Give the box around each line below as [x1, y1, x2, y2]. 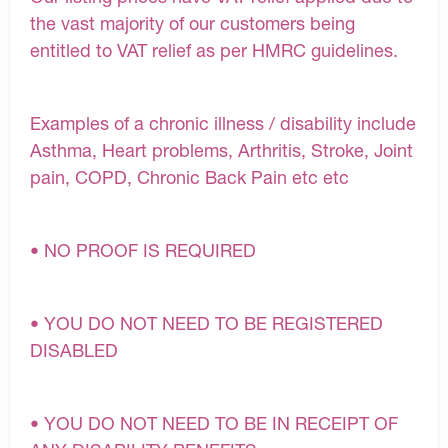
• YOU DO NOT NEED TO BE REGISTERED [30, 312, 383, 335]
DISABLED [30, 339, 118, 362]
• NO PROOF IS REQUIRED [30, 239, 256, 262]
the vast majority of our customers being [30, 12, 355, 35]
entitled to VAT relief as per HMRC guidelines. [30, 39, 398, 62]
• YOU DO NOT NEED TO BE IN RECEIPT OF [30, 412, 398, 435]
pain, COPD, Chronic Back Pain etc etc [30, 166, 349, 189]
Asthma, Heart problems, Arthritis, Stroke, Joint [30, 139, 413, 162]
